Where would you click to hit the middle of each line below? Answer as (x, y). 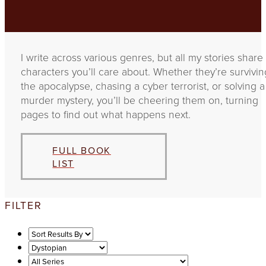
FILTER (23, 205)
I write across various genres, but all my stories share (142, 57)
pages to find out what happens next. (105, 114)
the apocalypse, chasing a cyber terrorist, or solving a (142, 86)
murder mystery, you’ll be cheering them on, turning (139, 100)
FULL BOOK (82, 150)
